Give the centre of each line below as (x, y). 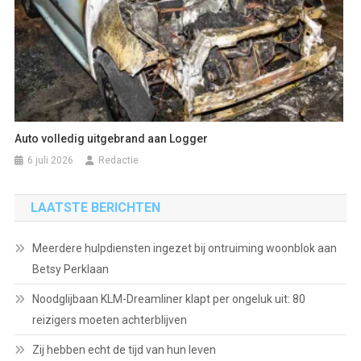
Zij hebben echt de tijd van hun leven (124, 349)
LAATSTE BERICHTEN (95, 207)
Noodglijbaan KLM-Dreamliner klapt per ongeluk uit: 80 (168, 299)
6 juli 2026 (51, 160)
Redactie (119, 160)
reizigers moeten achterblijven (109, 320)
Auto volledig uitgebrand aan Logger (112, 138)
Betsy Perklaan (70, 269)
